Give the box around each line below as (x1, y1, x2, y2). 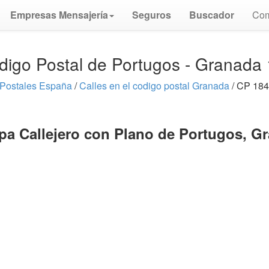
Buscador (189, 8, 234, 22)
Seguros (132, 8, 171, 22)
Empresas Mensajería (10, 8, 108, 22)
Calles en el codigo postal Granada (79, 79, 229, 92)
